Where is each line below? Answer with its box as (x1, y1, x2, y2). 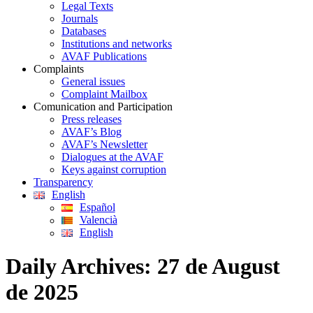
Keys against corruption (61, 163, 166, 175)
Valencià (79, 214, 117, 226)
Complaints (34, 63, 84, 75)
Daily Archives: (6, 254, 157, 279)
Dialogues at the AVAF (61, 151, 163, 163)
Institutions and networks (61, 38, 172, 50)
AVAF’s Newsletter (61, 138, 147, 150)
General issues (61, 75, 125, 87)
